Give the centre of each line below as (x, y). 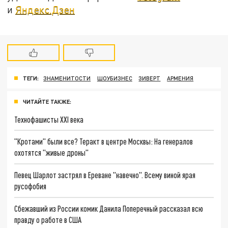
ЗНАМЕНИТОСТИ (67, 78)
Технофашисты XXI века (49, 119)
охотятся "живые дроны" (52, 153)
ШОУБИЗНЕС (115, 78)
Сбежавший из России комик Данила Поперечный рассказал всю (109, 208)
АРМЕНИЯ (180, 78)
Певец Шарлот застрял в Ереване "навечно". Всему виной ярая (105, 175)
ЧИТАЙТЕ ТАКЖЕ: (47, 101)
